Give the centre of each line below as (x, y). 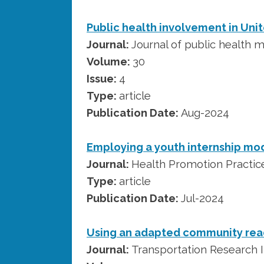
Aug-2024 (205, 113)
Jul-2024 (202, 198)
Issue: (103, 78)
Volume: (110, 61)
